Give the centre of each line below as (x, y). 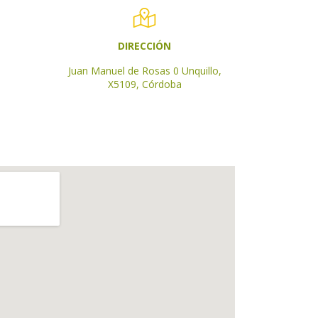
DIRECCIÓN (144, 46)
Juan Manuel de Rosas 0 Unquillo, (144, 71)
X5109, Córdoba (144, 84)
